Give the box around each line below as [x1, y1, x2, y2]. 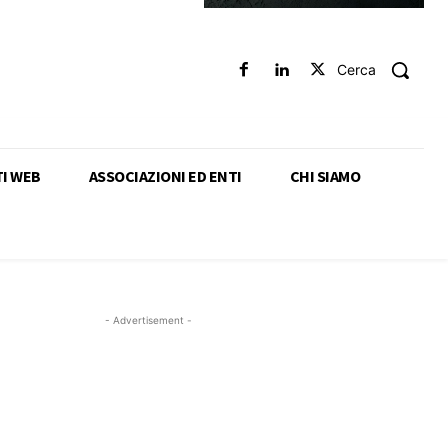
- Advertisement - [104, 313, 192, 326]
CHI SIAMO [289, 165, 360, 186]
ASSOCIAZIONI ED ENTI [88, 165, 242, 186]
